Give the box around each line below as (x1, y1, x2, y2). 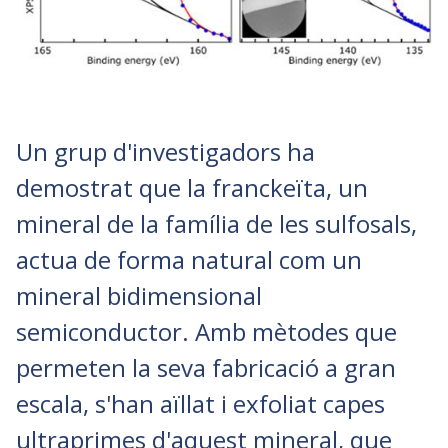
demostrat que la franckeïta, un (16, 171, 368, 205)
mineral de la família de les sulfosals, (16, 207, 417, 241)
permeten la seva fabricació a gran (16, 351, 396, 385)
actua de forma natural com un (16, 243, 362, 277)
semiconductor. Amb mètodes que (16, 315, 397, 349)
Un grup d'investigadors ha (16, 135, 315, 169)
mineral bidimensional (16, 279, 262, 313)
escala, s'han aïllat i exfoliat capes (16, 387, 385, 421)
